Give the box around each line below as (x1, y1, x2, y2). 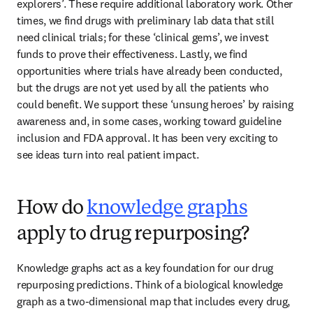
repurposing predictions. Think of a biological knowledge (17, 277, 284, 291)
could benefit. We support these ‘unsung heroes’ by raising (17, 97, 293, 111)
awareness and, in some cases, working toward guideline (17, 114, 282, 128)
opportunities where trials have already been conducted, (17, 64, 282, 78)
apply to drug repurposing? (17, 225, 253, 245)
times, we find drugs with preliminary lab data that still (17, 13, 275, 27)
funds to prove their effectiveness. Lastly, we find (17, 47, 247, 61)
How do (17, 199, 87, 219)
